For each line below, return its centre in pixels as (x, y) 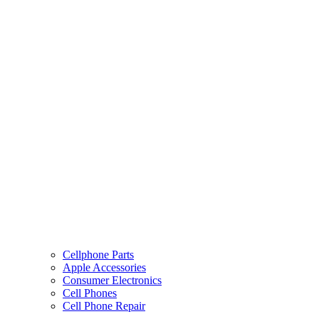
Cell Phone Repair (104, 306)
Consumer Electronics (112, 281)
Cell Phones (90, 293)
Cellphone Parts (98, 255)
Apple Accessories (104, 268)
